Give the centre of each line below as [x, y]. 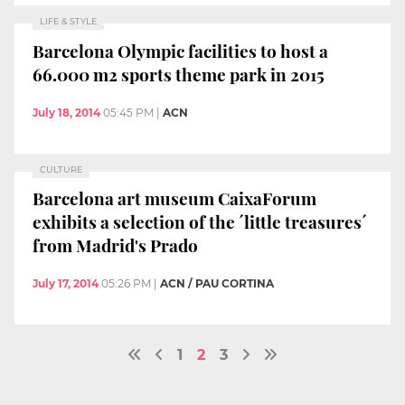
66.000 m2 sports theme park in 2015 [179, 75]
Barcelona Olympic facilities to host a [180, 51]
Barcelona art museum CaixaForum [174, 198]
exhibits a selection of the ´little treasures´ [200, 222]
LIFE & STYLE [68, 22]
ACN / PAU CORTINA [217, 283]
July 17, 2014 [66, 283]
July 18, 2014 [66, 112]
